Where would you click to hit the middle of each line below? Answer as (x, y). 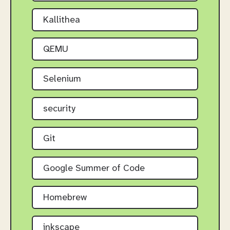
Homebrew (65, 198)
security (59, 109)
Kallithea (62, 20)
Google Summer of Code (94, 168)
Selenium (62, 80)
